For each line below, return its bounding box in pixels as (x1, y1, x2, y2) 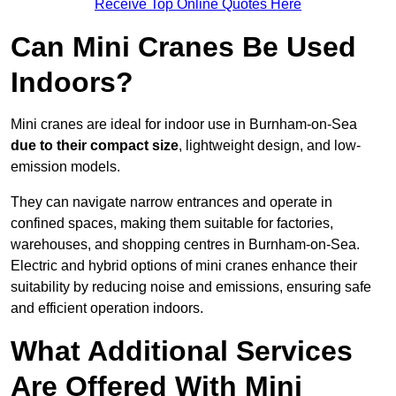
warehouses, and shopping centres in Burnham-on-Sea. (11, 237, 360, 253)
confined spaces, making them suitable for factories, (11, 216, 333, 232)
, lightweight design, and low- (179, 138, 361, 154)
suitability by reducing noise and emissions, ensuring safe (11, 279, 371, 295)
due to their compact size (11, 138, 179, 154)
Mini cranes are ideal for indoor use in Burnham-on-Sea (11, 117, 357, 133)
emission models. (11, 159, 120, 175)
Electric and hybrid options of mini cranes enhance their (11, 258, 357, 274)
